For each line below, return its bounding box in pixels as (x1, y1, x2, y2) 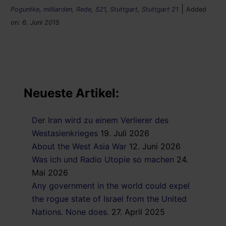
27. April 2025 (111, 206, 165, 217)
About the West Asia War (32, 141, 127, 151)
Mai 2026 (32, 167, 68, 178)
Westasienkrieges (32, 128, 98, 138)
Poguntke (11, 5, 39, 13)
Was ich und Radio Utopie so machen (32, 154, 174, 164)
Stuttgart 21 (142, 5, 179, 13)
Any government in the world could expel (32, 180, 190, 191)
